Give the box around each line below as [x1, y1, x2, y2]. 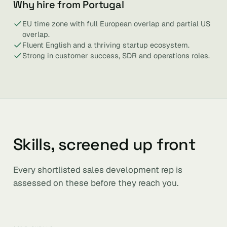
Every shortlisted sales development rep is [13, 164, 182, 175]
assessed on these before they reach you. [13, 177, 178, 188]
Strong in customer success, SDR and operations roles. [22, 51, 210, 60]
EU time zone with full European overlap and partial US [22, 19, 210, 28]
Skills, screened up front [13, 134, 196, 155]
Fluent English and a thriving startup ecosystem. [22, 40, 190, 50]
